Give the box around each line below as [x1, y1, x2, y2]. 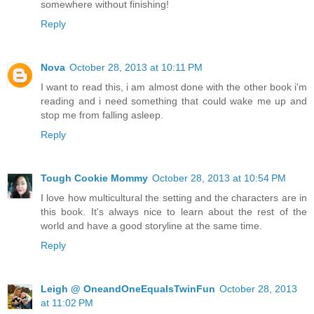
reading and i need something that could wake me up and [41, 95, 307, 107]
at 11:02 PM [41, 296, 93, 308]
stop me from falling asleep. [41, 109, 163, 121]
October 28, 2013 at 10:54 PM [152, 172, 286, 184]
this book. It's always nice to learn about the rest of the [41, 205, 307, 217]
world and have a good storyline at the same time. [41, 219, 262, 231]
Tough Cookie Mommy [41, 172, 148, 184]
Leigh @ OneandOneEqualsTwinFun [41, 282, 215, 294]
